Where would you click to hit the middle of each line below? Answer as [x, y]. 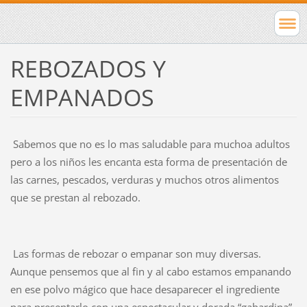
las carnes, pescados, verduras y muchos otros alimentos [144, 179]
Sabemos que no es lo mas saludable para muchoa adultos [150, 144]
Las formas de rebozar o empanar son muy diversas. [135, 253]
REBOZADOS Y [88, 68]
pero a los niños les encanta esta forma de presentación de [148, 161]
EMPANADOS [82, 97]
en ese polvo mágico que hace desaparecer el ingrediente [145, 289]
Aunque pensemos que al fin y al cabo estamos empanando [150, 271]
